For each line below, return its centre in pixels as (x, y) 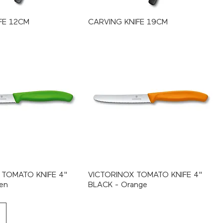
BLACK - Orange (118, 185)
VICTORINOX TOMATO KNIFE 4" (145, 175)
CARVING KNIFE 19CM (128, 22)
